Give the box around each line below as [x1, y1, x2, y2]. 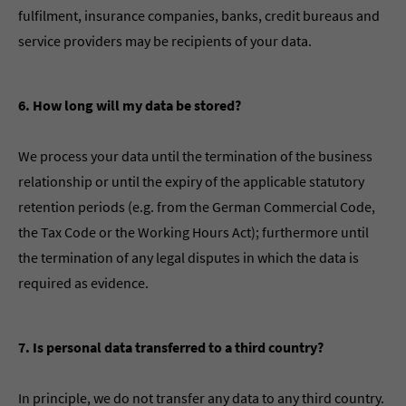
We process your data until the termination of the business [18, 147, 372, 165]
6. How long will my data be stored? [18, 96, 241, 114]
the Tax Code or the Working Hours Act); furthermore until [18, 223, 369, 241]
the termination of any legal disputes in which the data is [18, 248, 359, 266]
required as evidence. [18, 274, 149, 292]
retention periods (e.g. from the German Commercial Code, [18, 198, 375, 216]
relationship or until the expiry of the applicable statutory [18, 172, 364, 190]
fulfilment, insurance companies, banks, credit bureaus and [18, 6, 380, 24]
